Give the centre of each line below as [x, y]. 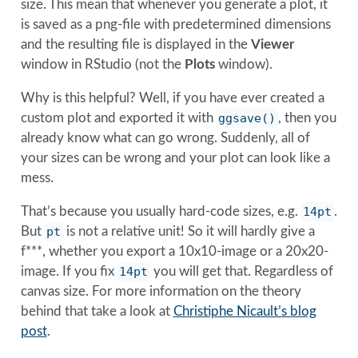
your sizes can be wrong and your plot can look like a [175, 158]
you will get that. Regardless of [242, 272]
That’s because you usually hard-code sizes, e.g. [161, 212]
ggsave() [247, 119]
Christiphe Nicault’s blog [245, 312]
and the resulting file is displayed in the [135, 45]
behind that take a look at [97, 312]
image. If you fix [69, 272]
